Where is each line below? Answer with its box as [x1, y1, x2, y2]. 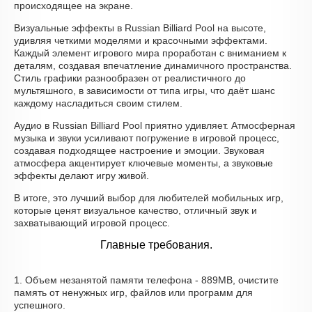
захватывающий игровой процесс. [14, 217, 170, 228]
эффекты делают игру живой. [14, 170, 149, 181]
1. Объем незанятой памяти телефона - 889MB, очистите [14, 274, 279, 286]
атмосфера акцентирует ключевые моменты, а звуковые [14, 157, 273, 169]
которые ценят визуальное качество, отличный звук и [14, 205, 257, 216]
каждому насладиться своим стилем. [14, 97, 182, 109]
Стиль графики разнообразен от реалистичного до [14, 72, 246, 84]
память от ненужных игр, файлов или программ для [14, 287, 253, 298]
